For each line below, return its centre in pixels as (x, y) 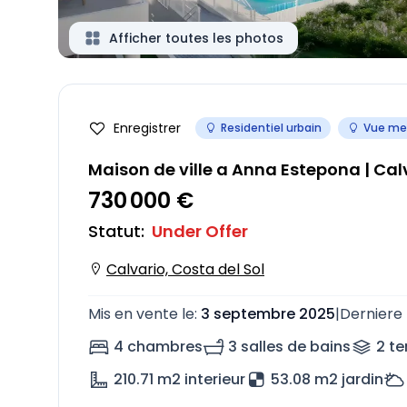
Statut (114, 231)
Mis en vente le (141, 314)
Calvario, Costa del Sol (185, 269)
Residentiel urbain (271, 128)
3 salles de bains (289, 347)
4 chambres (158, 347)
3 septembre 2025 (268, 314)
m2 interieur (201, 379)
